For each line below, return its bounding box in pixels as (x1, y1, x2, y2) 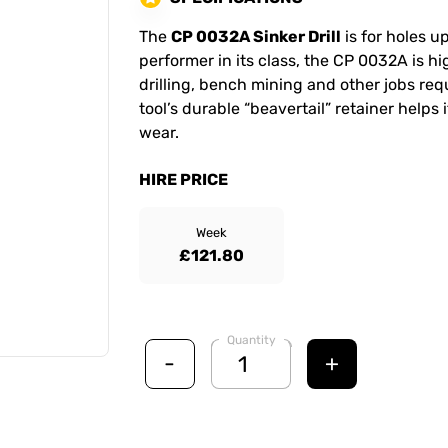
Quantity (226, 333, 276, 347)
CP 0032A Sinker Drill (171, 27, 341, 46)
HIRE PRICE (139, 170, 228, 189)
